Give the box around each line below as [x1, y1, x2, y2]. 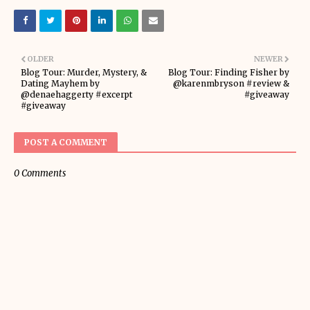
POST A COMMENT [24, 137, 107, 147]
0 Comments [14, 167, 66, 179]
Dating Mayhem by [21, 78, 100, 89]
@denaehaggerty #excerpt [21, 89, 132, 100]
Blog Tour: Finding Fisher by [168, 67, 289, 77]
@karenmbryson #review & [173, 78, 289, 89]
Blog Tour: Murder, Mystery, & [21, 67, 147, 77]
